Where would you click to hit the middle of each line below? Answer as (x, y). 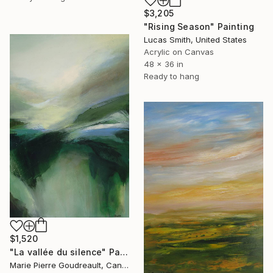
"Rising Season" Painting (199, 26)
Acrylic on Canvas (179, 51)
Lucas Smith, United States (195, 39)
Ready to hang (172, 76)
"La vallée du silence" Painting (124, 252)
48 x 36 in (164, 64)
